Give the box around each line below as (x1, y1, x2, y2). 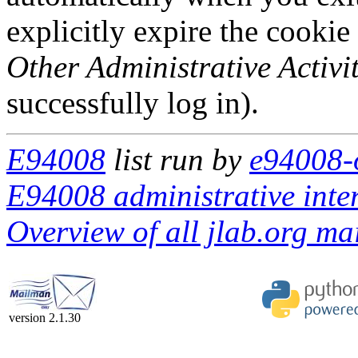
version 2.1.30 (9, 311, 81, 324)
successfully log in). (6, 86, 259, 120)
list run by (105, 142, 249, 177)
